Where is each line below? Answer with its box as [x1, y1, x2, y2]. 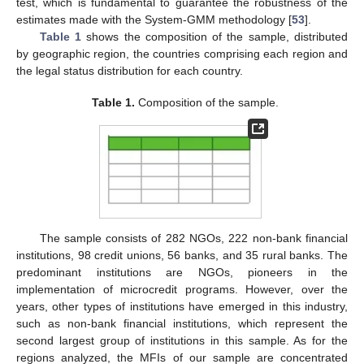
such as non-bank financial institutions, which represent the [16, 317, 348, 331]
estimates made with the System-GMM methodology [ [16, 13, 292, 27]
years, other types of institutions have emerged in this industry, [16, 300, 348, 314]
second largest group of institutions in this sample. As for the [16, 334, 348, 348]
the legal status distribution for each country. [16, 64, 243, 78]
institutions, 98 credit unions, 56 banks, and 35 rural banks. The [16, 249, 348, 262]
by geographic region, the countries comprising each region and [16, 47, 348, 61]
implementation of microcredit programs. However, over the [16, 283, 348, 297]
